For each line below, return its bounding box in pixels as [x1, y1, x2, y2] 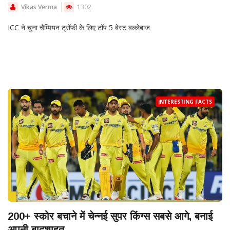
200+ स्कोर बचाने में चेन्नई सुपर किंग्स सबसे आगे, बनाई [8, 210, 213, 222]
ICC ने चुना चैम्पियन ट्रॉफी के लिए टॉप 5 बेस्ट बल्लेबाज [8, 23, 150, 33]
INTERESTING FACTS [158, 98, 212, 105]
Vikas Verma [21, 3, 57, 12]
